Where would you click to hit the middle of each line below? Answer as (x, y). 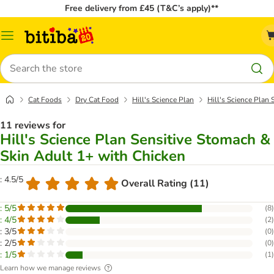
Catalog (22, 40)
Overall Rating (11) (165, 183)
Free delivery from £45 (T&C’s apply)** (142, 8)
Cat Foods (45, 100)
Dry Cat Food (97, 100)
